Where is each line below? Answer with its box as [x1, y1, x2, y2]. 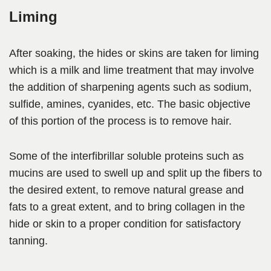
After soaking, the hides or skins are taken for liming [9, 47, 259, 60]
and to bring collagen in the [111, 201, 245, 214]
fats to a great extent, [9, 201, 111, 214]
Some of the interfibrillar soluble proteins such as [9, 150, 244, 163]
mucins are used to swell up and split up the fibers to [9, 167, 262, 180]
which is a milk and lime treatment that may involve [9, 64, 254, 77]
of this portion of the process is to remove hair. [9, 115, 232, 128]
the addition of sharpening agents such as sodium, [9, 81, 252, 94]
